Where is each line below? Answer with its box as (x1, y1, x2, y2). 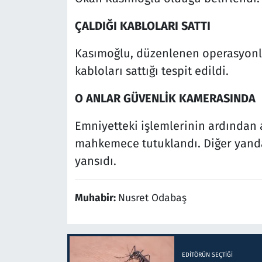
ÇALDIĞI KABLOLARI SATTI (74, 19, 211, 33)
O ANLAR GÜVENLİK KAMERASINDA (74, 91, 256, 106)
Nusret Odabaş (118, 192, 187, 205)
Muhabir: (74, 192, 118, 205)
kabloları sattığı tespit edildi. (74, 64, 229, 78)
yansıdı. (74, 154, 116, 168)
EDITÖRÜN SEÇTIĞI (181, 250, 233, 258)
